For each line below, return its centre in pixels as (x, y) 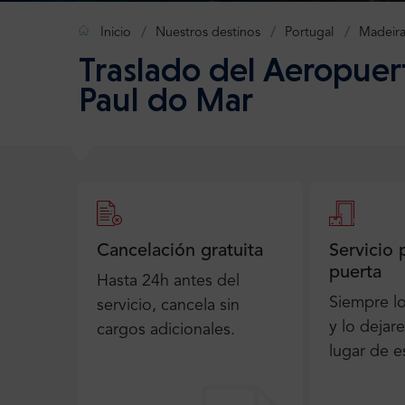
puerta (355, 273)
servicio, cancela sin (168, 306)
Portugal (310, 33)
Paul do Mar (166, 100)
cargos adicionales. (166, 330)
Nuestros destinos (208, 33)
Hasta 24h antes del (168, 282)
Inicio (116, 33)
